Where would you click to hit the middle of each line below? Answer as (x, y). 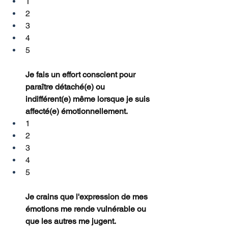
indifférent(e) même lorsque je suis (89, 99)
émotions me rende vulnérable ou (87, 209)
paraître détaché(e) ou (66, 87)
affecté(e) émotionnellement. (77, 111)
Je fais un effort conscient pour (81, 75)
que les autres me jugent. (71, 221)
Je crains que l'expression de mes (88, 197)
